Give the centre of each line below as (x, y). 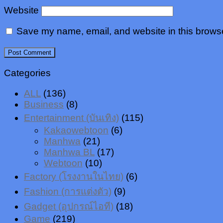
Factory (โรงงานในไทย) (74, 176)
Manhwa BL (69, 152)
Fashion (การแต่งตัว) (68, 191)
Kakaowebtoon (76, 130)
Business (44, 104)
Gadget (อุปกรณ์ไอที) (69, 206)
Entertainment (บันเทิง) (71, 117)
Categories (27, 73)
